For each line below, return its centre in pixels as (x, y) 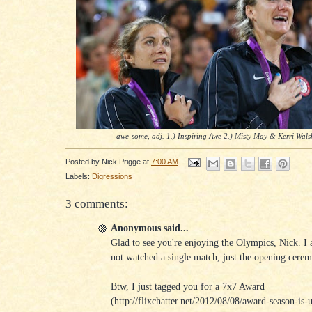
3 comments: (97, 203)
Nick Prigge (121, 162)
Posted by (84, 162)
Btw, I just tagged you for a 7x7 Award (188, 287)
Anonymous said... (150, 228)
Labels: (79, 176)
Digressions (112, 176)
